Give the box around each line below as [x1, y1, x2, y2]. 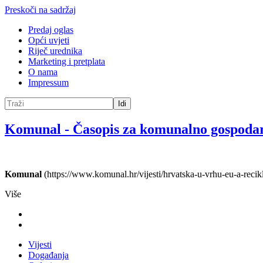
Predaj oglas [28, 25, 73, 35]
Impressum [28, 77, 69, 87]
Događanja [28, 249, 69, 260]
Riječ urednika [28, 46, 82, 56]
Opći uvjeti [28, 35, 69, 45]
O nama [28, 67, 58, 77]
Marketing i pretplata [28, 56, 105, 66]
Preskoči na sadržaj [5, 5, 76, 15]
